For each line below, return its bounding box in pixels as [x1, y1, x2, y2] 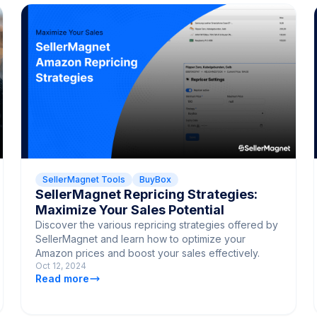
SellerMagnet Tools [42, 173, 126, 185]
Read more [35, 272, 90, 284]
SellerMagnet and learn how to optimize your [35, 232, 246, 245]
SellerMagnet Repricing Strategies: [35, 186, 258, 202]
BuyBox [139, 173, 172, 185]
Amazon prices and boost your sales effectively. [35, 246, 260, 259]
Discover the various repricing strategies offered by [35, 218, 279, 231]
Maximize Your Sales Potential [35, 202, 225, 217]
